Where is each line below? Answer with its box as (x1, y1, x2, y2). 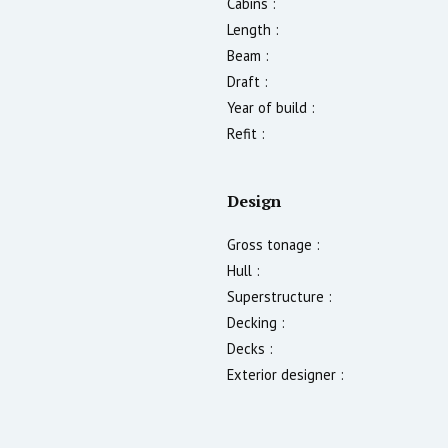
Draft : (227, 71, 268, 91)
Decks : (227, 338, 273, 358)
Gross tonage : (227, 234, 320, 254)
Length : (227, 19, 279, 39)
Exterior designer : (227, 364, 344, 384)
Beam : (227, 45, 269, 65)
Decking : (227, 312, 285, 332)
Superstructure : (227, 286, 332, 306)
